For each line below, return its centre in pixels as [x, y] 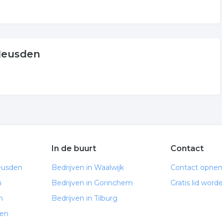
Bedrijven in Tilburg [84, 198]
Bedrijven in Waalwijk [88, 167]
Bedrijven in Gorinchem [92, 183]
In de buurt [74, 148]
